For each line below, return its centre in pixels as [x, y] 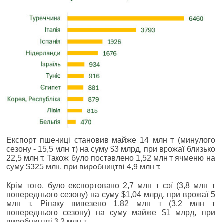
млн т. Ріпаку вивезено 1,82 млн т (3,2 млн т [111, 203]
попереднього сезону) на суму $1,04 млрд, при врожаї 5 [111, 194]
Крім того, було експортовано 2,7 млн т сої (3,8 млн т [111, 185]
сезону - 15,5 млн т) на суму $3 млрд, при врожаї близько [111, 149]
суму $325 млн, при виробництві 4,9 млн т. [83, 166]
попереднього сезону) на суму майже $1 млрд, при [111, 212]
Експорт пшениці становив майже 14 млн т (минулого [111, 140]
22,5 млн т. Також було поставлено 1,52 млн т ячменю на [111, 158]
